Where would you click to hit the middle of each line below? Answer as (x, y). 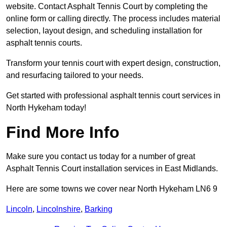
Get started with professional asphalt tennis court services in (113, 96)
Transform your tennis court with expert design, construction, (113, 63)
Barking (99, 209)
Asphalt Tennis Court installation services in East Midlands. (112, 169)
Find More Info (63, 133)
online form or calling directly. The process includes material (113, 19)
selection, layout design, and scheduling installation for (104, 31)
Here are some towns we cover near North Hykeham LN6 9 (112, 189)
